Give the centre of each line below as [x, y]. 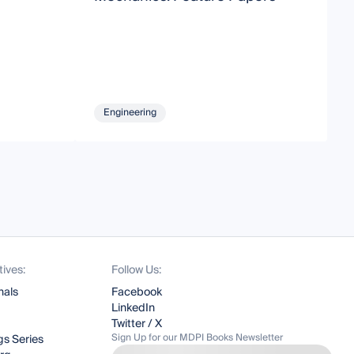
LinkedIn [134, 309]
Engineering [130, 113]
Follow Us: [137, 271]
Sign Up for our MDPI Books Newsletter [198, 338]
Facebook [137, 293]
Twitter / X [137, 324]
